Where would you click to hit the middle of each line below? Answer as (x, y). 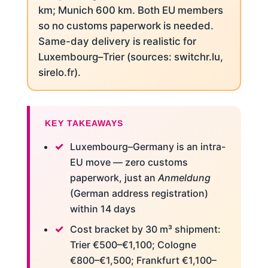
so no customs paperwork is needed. (126, 25)
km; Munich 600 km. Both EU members (131, 10)
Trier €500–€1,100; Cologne (133, 245)
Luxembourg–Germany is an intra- (147, 147)
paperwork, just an (114, 178)
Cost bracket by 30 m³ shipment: (145, 229)
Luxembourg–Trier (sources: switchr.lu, (131, 57)
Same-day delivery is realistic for (118, 41)
